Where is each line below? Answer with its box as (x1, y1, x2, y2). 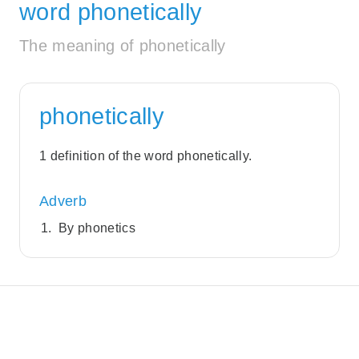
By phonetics (58, 221, 135, 236)
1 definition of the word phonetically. (39, 149, 252, 163)
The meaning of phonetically (19, 37, 226, 55)
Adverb (39, 193, 87, 210)
